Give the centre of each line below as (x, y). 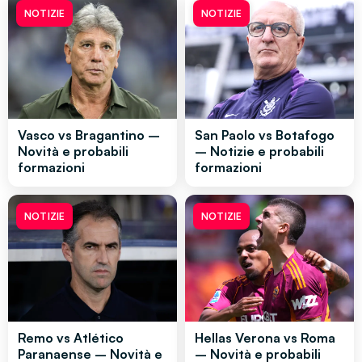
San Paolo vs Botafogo (265, 135)
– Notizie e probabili (259, 151)
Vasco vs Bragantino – (89, 135)
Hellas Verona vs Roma (265, 337)
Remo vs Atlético (71, 337)
